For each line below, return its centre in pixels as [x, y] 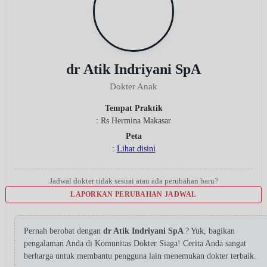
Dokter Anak [133, 86]
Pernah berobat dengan [63, 231]
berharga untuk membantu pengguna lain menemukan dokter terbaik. [140, 256]
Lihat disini [136, 148]
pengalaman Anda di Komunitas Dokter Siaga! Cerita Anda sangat [135, 243]
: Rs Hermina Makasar [133, 120]
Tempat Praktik [133, 108]
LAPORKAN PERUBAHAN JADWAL [133, 194]
